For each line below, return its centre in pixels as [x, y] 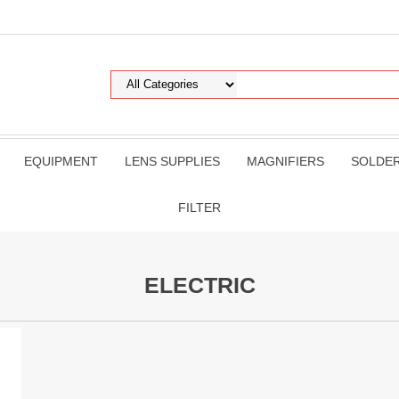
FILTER [199, 208]
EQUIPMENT [61, 161]
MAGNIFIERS [285, 161]
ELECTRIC [199, 285]
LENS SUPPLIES [172, 161]
